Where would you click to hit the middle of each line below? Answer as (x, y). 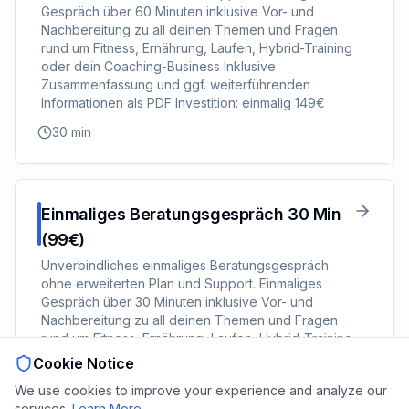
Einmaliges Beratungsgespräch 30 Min (191, 214)
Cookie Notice (84, 363)
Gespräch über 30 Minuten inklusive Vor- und (177, 302)
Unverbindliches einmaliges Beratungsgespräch (185, 265)
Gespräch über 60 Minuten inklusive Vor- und (178, 11)
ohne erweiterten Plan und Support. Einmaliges (182, 283)
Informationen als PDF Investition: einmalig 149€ (183, 103)
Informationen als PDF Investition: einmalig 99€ (181, 393)
